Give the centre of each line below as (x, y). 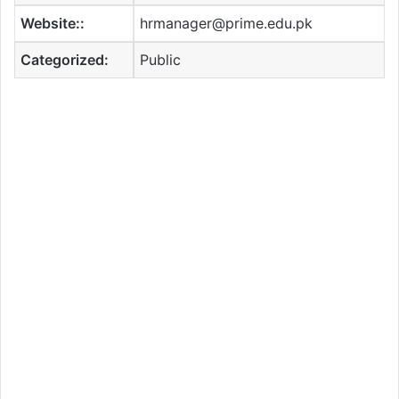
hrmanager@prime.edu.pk (227, 24)
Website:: (53, 24)
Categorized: (65, 60)
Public (161, 60)
